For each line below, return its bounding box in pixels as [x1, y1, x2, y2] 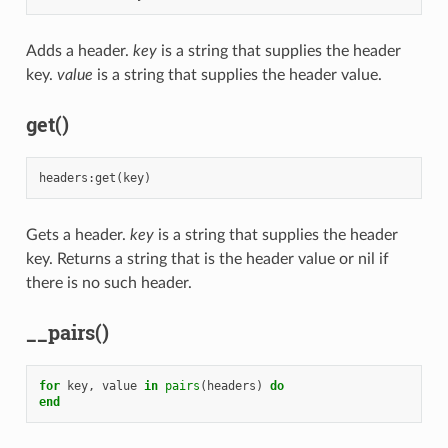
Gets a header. [25, 227, 130, 244]
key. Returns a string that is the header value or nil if [25, 251, 389, 268]
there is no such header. [25, 275, 192, 292]
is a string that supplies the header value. [92, 67, 382, 84]
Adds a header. [25, 43, 133, 60]
